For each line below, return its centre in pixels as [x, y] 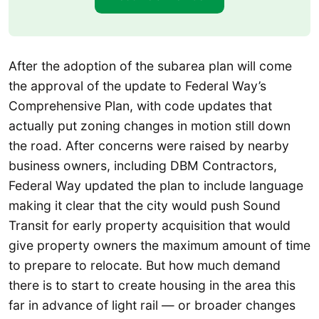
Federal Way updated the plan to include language [156, 185]
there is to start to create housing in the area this [152, 285]
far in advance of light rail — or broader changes [152, 305]
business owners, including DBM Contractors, [143, 165]
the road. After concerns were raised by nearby [149, 145]
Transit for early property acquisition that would [150, 225]
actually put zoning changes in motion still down [150, 125]
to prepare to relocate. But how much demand [145, 265]
